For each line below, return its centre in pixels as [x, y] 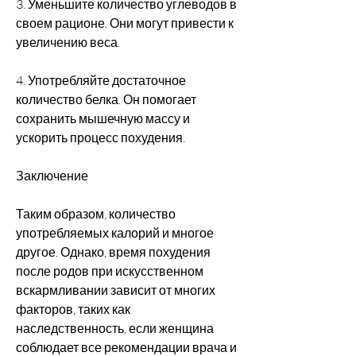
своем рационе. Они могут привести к [125, 23]
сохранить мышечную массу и [103, 118]
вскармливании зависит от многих [116, 290]
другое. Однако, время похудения [113, 252]
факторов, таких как [73, 309]
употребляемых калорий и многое [115, 232]
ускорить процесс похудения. [101, 137]
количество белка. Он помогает [106, 99]
